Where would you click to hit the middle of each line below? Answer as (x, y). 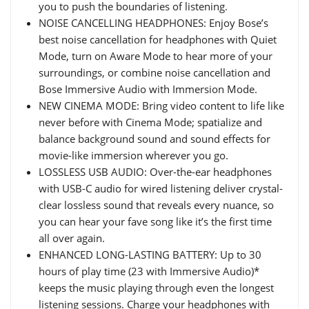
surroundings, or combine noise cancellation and (154, 72)
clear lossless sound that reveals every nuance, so (156, 205)
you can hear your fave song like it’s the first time (155, 221)
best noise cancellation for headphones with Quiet (158, 39)
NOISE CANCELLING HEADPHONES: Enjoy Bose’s (153, 23)
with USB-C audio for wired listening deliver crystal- (161, 188)
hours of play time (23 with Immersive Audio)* (149, 271)
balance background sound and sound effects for (154, 139)
